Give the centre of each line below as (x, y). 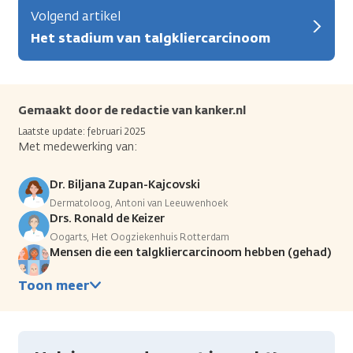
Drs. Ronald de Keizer (107, 218)
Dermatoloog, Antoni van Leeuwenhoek (139, 203)
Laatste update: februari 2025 (82, 131)
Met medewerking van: (78, 147)
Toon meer (54, 285)
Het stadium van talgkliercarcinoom (150, 38)
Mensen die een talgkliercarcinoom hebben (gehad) (190, 252)
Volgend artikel (76, 16)
